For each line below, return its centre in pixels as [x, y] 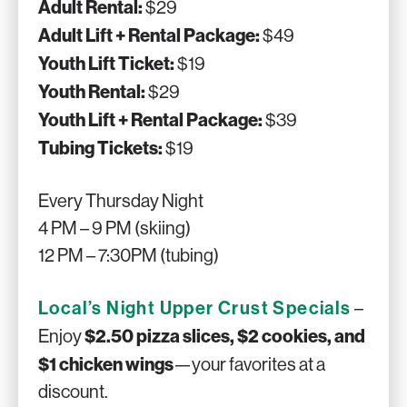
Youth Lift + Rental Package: [150, 120]
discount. [73, 392]
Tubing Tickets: [100, 148]
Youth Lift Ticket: [106, 64]
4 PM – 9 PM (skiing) [114, 228]
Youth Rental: [92, 92]
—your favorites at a [249, 365]
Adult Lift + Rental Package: [149, 35]
